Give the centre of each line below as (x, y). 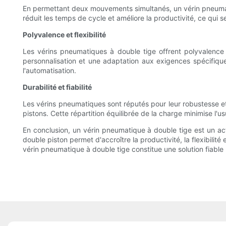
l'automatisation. (49, 71)
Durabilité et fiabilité (57, 87)
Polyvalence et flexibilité (64, 35)
